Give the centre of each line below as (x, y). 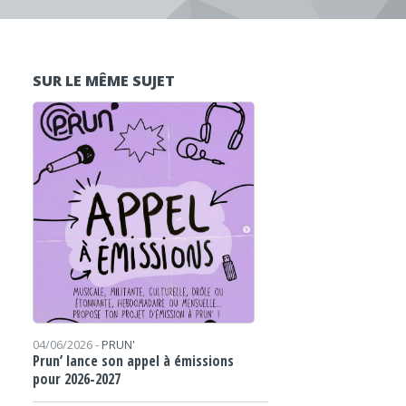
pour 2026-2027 (77, 379)
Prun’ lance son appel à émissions (133, 361)
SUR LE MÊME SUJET (104, 81)
